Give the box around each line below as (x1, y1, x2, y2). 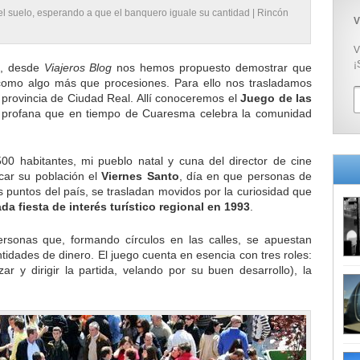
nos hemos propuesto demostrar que (112, 61, 313, 74)
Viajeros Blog (43, 61, 112, 74)
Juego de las (240, 92, 313, 104)
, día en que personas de (178, 170, 313, 183)
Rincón (257, 7, 288, 18)
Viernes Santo (101, 170, 179, 183)
